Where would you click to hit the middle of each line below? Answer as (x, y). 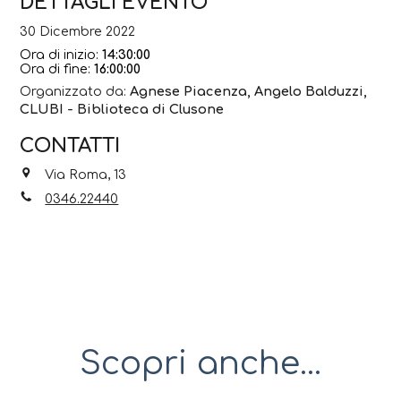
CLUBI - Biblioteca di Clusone (122, 109)
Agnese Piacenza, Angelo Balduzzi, (249, 91)
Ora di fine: (57, 68)
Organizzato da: (75, 91)
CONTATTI (70, 146)
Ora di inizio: (61, 54)
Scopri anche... (200, 363)
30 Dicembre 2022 (78, 32)
